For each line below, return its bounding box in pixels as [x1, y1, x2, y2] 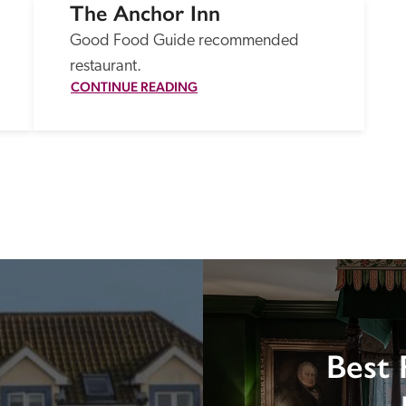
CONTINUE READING [71, 79, 198, 94]
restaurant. [70, 58, 141, 75]
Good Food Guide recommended [70, 33, 299, 50]
